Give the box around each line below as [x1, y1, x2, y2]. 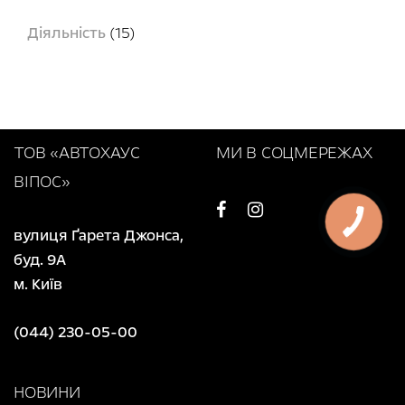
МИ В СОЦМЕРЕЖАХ [216, 140, 372, 165]
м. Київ [14, 273, 62, 295]
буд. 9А [14, 249, 70, 270]
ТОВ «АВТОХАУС [14, 140, 140, 165]
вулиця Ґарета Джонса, [14, 224, 184, 246]
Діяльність [27, 22, 106, 43]
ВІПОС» [14, 169, 71, 193]
